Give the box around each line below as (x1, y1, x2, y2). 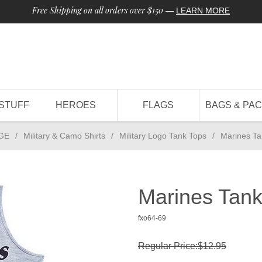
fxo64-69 (138, 214, 166, 222)
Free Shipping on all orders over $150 (32, 5, 163, 16)
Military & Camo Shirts (23, 131, 105, 140)
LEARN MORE (176, 6, 230, 15)
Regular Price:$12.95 (138, 241, 226, 251)
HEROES (56, 100, 96, 110)
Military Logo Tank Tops (119, 131, 206, 140)
